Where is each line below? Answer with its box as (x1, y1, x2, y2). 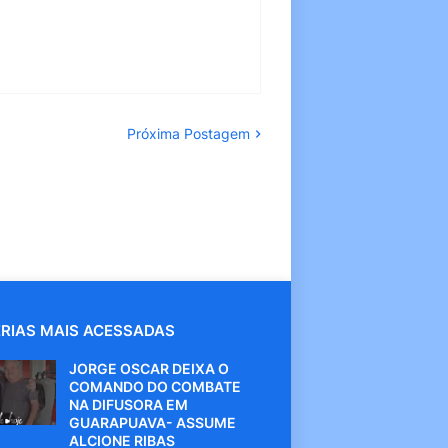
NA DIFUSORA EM (68, 396, 188, 413)
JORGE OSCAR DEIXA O (68, 360, 229, 377)
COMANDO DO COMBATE (68, 378, 241, 395)
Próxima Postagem (127, 125, 250, 142)
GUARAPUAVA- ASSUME (68, 414, 236, 431)
